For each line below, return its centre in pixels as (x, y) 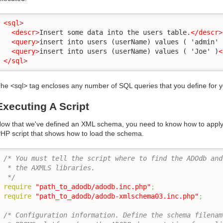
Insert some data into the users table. (115, 33)
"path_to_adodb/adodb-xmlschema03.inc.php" (117, 196)
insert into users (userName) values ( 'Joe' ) (129, 52)
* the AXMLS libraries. (49, 167)
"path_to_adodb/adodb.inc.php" (93, 186)
